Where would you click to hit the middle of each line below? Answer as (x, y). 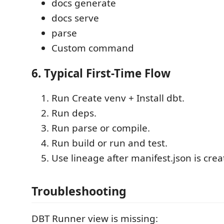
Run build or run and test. (109, 143)
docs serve (75, 18)
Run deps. (74, 113)
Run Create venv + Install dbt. (118, 98)
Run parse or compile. (101, 128)
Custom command (93, 48)
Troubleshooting (79, 191)
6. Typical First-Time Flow (101, 73)
